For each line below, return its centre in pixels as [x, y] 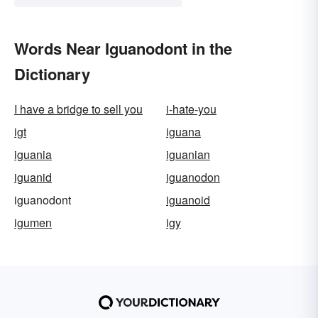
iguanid [33, 177]
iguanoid [188, 199]
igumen [33, 222]
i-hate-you [191, 109]
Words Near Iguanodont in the [123, 48]
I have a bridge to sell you [78, 109]
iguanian [188, 154]
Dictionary [52, 73]
